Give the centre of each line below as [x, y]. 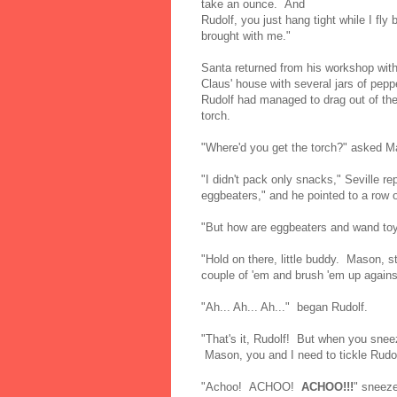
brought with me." [246, 35]
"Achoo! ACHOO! [251, 386]
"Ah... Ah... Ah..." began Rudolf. [284, 307]
